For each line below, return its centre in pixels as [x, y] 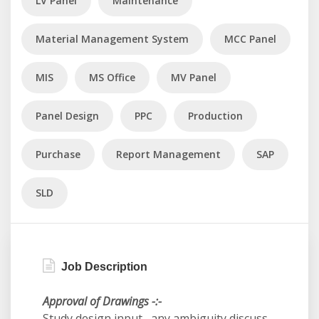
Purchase [58, 154]
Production [215, 116]
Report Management [168, 154]
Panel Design [67, 116]
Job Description [103, 267]
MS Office [112, 77]
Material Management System [112, 39]
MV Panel [194, 77]
